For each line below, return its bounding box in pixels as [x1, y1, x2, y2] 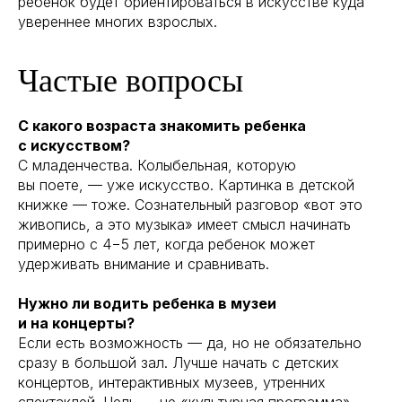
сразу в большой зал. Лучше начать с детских [18, 353, 339, 371]
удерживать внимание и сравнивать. [18, 254, 269, 273]
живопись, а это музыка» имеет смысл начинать [18, 214, 351, 233]
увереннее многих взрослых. [18, 12, 217, 31]
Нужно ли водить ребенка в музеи [18, 293, 276, 312]
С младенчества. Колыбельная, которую [18, 155, 296, 174]
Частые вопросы [18, 62, 243, 99]
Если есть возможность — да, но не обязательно [18, 333, 362, 352]
